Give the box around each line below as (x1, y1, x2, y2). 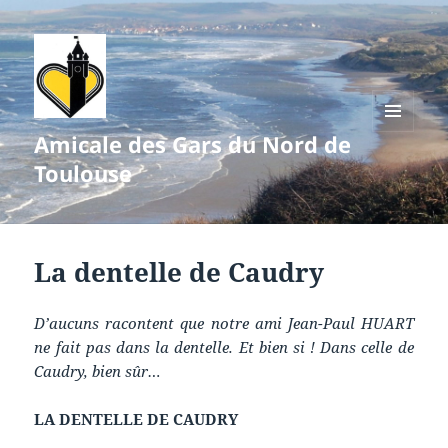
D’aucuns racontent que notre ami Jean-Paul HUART (34, 313, 414, 334)
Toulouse (34, 158, 133, 189)
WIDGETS (372, 165, 429, 183)
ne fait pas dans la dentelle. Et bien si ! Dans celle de (34, 337, 414, 358)
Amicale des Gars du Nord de (34, 129, 352, 160)
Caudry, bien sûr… (34, 361, 162, 382)
